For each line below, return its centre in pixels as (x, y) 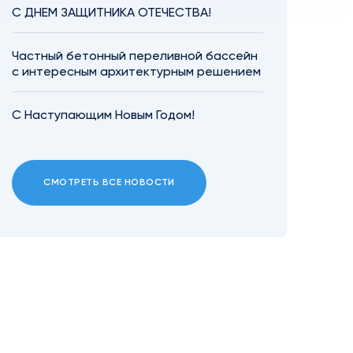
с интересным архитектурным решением (137, 72)
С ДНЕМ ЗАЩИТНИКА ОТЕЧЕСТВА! (112, 13)
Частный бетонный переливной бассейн (135, 57)
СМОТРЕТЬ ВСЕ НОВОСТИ (109, 183)
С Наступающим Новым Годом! (104, 116)
